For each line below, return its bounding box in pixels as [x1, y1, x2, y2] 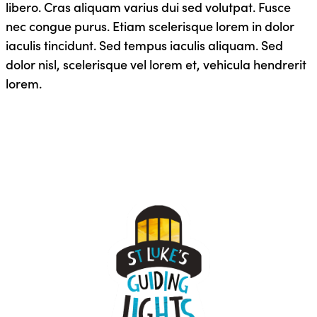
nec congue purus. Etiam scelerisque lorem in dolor [5, 16, 294, 35]
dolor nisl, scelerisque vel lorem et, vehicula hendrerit [5, 54, 306, 73]
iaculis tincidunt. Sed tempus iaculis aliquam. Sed [5, 35, 283, 54]
